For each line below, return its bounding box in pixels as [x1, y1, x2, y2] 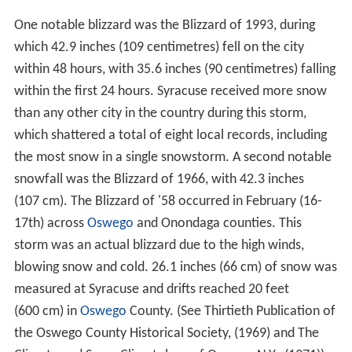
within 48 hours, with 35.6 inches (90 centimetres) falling [13, 61, 335, 77]
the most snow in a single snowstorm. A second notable [13, 149, 332, 165]
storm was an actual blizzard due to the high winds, [13, 237, 304, 253]
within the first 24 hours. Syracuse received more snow [13, 83, 327, 99]
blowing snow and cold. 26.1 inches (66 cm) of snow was [13, 259, 337, 275]
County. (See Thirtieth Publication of [126, 303, 335, 319]
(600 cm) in [13, 303, 80, 319]
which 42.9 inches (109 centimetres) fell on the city [13, 39, 304, 55]
